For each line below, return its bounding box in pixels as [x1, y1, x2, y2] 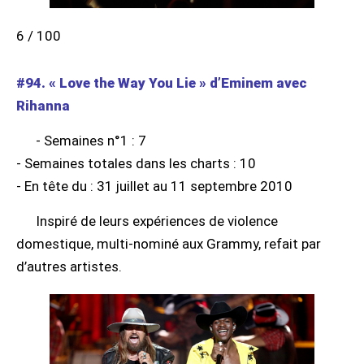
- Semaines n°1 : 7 [36, 132, 146, 149]
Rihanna [16, 97, 70, 114]
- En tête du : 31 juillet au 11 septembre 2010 [16, 177, 292, 194]
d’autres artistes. [16, 258, 122, 275]
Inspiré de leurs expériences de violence [36, 212, 278, 229]
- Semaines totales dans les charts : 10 [16, 154, 256, 171]
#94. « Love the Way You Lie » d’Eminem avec [16, 74, 307, 91]
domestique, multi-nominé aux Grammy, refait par [16, 235, 321, 252]
